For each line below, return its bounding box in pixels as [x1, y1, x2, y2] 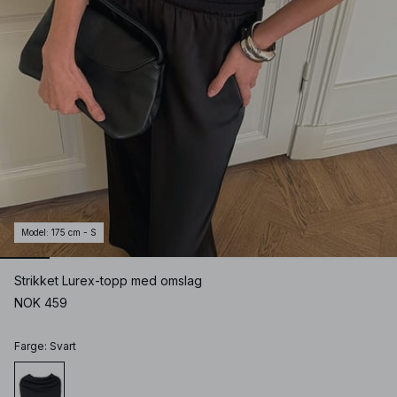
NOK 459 [14, 295, 67, 311]
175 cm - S [51, 227, 97, 238]
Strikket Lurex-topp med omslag [14, 273, 202, 289]
